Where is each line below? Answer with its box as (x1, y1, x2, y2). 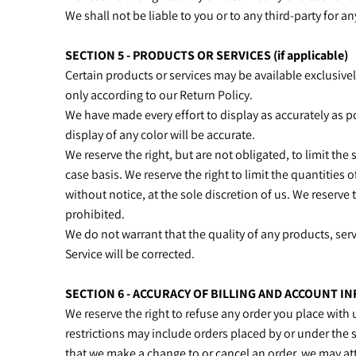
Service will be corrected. (65, 246, 197, 262)
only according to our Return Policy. (65, 87, 255, 103)
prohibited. (65, 206, 127, 222)
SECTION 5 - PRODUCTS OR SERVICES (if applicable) (65, 47, 348, 64)
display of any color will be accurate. (65, 126, 257, 143)
